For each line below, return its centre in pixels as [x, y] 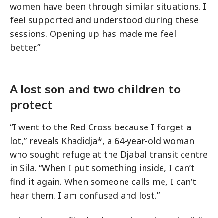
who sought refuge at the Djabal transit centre [109, 154]
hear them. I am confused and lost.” [85, 195]
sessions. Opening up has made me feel [93, 34]
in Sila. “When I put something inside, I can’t [102, 168]
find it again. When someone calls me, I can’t [103, 182]
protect [31, 104]
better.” [25, 47]
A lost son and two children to [95, 89]
